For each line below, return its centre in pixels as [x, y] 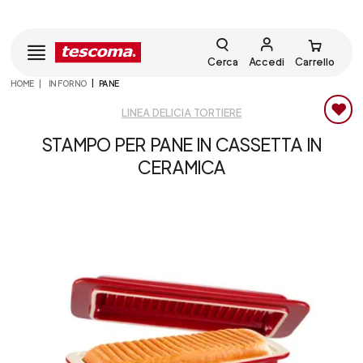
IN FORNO [66, 83]
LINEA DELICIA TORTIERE [181, 113]
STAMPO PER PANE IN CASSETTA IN [181, 144]
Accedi [267, 62]
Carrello [314, 62]
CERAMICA [181, 167]
